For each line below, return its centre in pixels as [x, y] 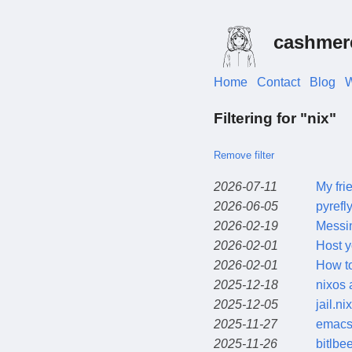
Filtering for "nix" [275, 118]
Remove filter [244, 155]
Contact [279, 82]
